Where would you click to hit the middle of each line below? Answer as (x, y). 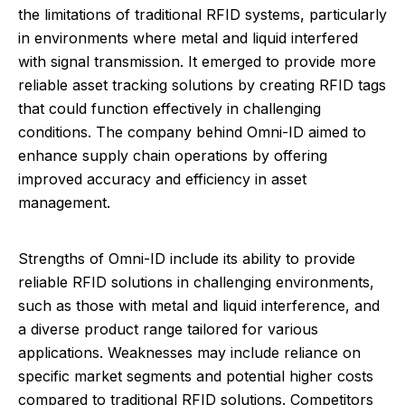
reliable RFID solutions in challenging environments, (196, 282)
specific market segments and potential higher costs (196, 376)
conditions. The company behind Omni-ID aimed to (192, 132)
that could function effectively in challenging (170, 108)
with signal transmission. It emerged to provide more (197, 61)
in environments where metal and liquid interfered (188, 38)
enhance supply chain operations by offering (173, 155)
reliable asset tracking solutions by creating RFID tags (202, 85)
